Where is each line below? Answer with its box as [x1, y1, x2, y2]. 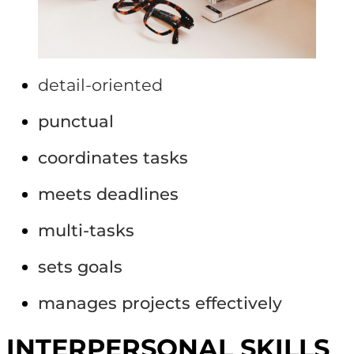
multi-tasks [38, 220, 134, 240]
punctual [38, 111, 114, 131]
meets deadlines [38, 183, 179, 204]
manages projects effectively [38, 292, 282, 313]
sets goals [38, 256, 122, 277]
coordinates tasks [38, 147, 188, 168]
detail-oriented [38, 74, 163, 95]
